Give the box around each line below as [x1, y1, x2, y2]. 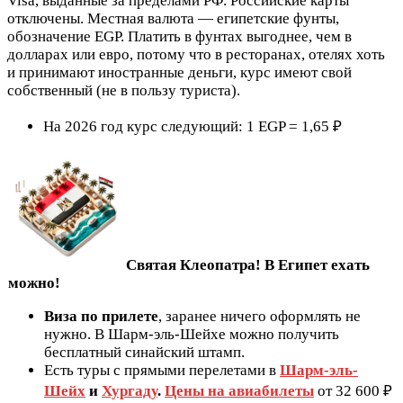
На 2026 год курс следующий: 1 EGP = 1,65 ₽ [43, 118, 342, 136]
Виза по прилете [44, 308, 158, 326]
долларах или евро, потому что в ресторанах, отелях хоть [7, 46, 385, 64]
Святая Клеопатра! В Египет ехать [126, 256, 370, 274]
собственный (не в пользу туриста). [7, 82, 240, 100]
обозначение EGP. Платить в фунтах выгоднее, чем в [7, 28, 352, 46]
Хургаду [102, 382, 157, 400]
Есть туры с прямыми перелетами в [44, 362, 280, 380]
